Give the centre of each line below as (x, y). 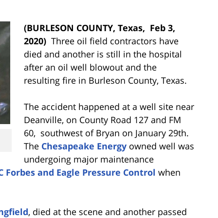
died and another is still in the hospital (103, 54)
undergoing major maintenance (89, 159)
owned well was (160, 146)
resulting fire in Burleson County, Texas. (105, 80)
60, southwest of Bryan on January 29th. (108, 133)
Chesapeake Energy (84, 146)
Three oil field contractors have (112, 41)
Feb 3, (163, 27)
